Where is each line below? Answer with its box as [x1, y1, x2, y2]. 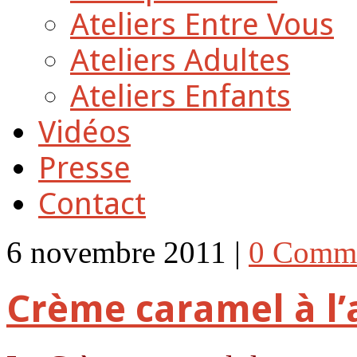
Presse [38, 150, 131, 186]
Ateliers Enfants [70, 78, 291, 114]
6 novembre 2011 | [6, 235, 249, 269]
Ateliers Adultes [70, 42, 290, 78]
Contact [38, 186, 146, 222]
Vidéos [38, 114, 131, 150]
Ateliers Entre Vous [70, 6, 334, 42]
